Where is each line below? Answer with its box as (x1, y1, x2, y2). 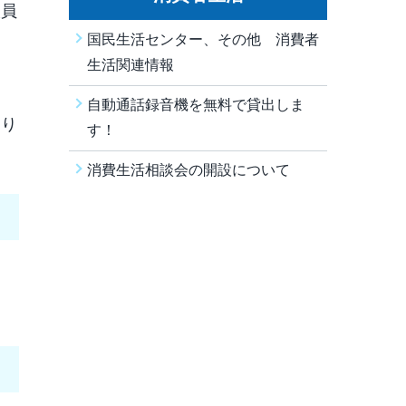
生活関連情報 (87, 57, 174, 72)
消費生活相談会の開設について (87, 162, 290, 178)
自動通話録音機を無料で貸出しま (87, 97, 304, 112)
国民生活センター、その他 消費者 (87, 32, 319, 47)
